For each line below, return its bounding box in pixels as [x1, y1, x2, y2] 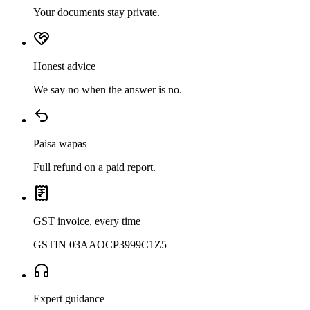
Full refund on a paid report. [33, 161, 156, 173]
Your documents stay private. [33, 6, 160, 18]
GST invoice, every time [33, 215, 140, 227]
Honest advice [33, 60, 95, 72]
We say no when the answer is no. [33, 83, 182, 95]
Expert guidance [33, 292, 104, 304]
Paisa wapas [33, 137, 86, 149]
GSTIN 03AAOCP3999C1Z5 [33, 238, 167, 250]
